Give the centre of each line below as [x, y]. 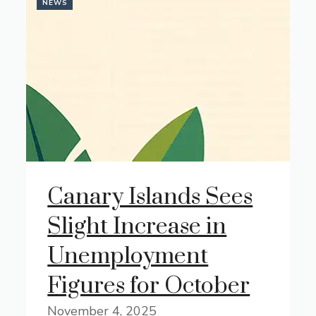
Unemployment [128, 256]
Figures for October [149, 286]
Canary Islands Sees [150, 197]
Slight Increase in [137, 227]
